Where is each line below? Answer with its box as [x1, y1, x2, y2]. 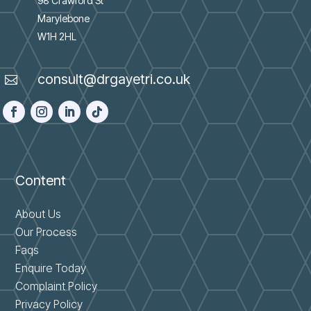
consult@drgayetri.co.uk [37, 70, 190, 87]
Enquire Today [15, 260, 87, 275]
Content [15, 171, 67, 189]
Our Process [15, 224, 78, 239]
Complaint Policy [15, 278, 98, 293]
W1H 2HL [37, 30, 76, 42]
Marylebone [37, 12, 90, 24]
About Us [15, 206, 62, 221]
